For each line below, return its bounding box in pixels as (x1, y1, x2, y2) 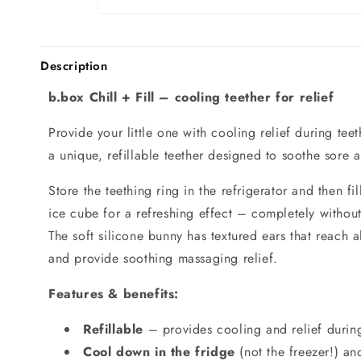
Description (40, 56, 108, 75)
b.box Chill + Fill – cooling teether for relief (48, 87, 334, 106)
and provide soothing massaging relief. (48, 248, 278, 268)
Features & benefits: (48, 284, 179, 303)
